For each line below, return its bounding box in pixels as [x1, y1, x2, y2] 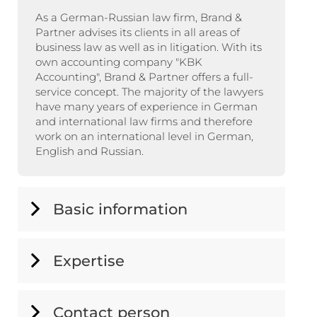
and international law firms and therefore [35, 114, 253, 128]
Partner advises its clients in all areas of [35, 25, 240, 39]
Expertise [53, 251, 125, 270]
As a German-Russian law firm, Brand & [35, 10, 242, 24]
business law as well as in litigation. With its [35, 40, 262, 54]
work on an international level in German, [35, 129, 253, 143]
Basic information [53, 200, 188, 218]
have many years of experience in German [35, 99, 258, 113]
